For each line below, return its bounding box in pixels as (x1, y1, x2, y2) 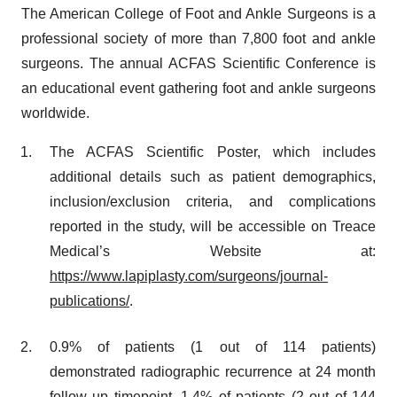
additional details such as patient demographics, (50, 169, 376, 185)
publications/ (50, 293, 129, 309)
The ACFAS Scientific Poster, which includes (50, 144, 376, 160)
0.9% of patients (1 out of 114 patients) (50, 339, 376, 355)
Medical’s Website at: (50, 244, 376, 260)
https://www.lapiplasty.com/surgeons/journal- (50, 269, 328, 284)
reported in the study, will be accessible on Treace (50, 219, 376, 235)
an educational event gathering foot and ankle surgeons (21, 81, 376, 97)
